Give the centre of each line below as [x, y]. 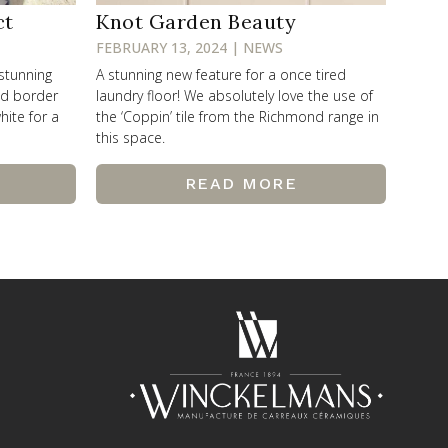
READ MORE [241, 183]
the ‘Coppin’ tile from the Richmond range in [237, 116]
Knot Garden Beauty [196, 21]
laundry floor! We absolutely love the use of [234, 95]
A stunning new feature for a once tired [221, 74]
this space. [130, 137]
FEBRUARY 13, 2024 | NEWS [189, 47]
